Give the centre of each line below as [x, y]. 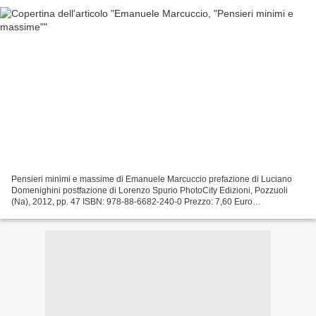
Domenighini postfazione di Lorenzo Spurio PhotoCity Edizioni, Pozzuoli [150, 190]
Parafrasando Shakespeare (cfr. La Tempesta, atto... [110, 213]
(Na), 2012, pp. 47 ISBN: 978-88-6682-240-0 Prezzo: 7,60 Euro [132, 201]
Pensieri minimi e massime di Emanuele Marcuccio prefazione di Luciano [152, 179]
